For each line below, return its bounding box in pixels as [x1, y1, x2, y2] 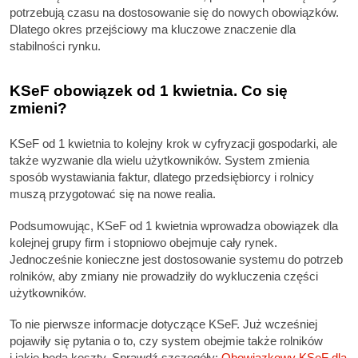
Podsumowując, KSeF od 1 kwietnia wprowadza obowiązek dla [10, 218, 338, 233]
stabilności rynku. [10, 39, 101, 54]
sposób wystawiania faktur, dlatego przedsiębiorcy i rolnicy [10, 170, 314, 185]
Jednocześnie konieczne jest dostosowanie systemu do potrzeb [10, 252, 343, 266]
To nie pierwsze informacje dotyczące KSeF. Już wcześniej [10, 316, 317, 331]
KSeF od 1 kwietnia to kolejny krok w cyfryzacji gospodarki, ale [10, 137, 337, 151]
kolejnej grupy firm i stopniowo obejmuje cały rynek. [10, 235, 277, 249]
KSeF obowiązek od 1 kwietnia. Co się [10, 82, 288, 99]
